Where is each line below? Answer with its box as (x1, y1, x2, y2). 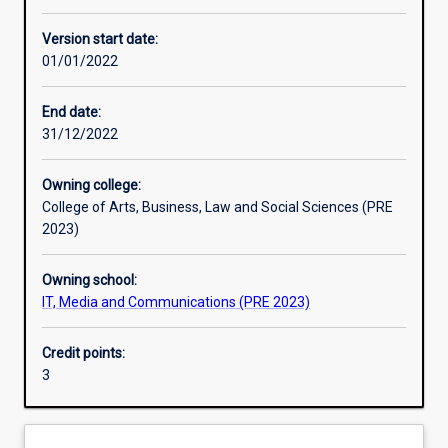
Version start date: (42, 31, 158, 48)
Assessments (48, 212, 135, 229)
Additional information (48, 282, 190, 299)
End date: (42, 104, 101, 121)
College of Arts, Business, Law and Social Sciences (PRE (42, 199, 393, 216)
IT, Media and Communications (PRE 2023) (42, 294, 310, 311)
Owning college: (42, 177, 141, 194)
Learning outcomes (48, 142, 170, 159)
